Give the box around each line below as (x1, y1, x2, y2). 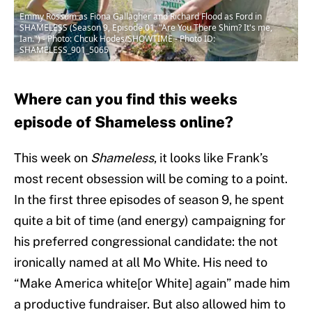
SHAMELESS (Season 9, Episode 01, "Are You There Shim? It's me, (19, 22, 272, 34)
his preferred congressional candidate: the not (14, 234, 278, 249)
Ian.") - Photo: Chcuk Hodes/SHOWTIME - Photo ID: (19, 33, 215, 45)
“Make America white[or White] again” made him (14, 276, 290, 291)
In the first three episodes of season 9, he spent (14, 192, 284, 208)
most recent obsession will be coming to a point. (14, 171, 288, 187)
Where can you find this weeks (14, 90, 237, 109)
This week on (14, 150, 91, 166)
